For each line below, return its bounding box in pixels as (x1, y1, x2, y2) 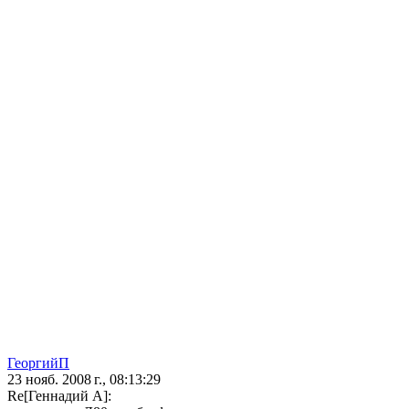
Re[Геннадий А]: (7, 388, 111, 404)
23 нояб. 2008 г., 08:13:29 (7, 372, 161, 388)
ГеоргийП (7, 355, 69, 372)
